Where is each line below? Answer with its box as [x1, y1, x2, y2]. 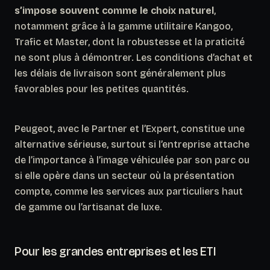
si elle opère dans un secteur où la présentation [14, 169, 234, 181]
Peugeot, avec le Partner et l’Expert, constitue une [14, 122, 245, 134]
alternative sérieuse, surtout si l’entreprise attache [14, 138, 250, 150]
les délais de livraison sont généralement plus [14, 67, 226, 79]
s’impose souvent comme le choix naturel [14, 4, 214, 16]
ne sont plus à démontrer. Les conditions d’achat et [14, 51, 253, 63]
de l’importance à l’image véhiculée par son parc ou [14, 154, 250, 166]
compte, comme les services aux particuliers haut [14, 185, 243, 197]
